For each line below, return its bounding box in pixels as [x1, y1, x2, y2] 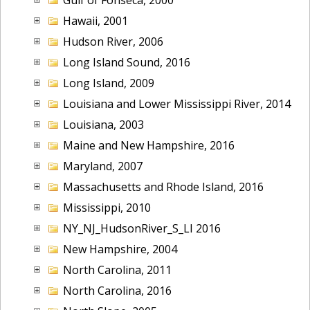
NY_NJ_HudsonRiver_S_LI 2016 [63, 220, 221, 236]
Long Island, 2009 [63, 75, 154, 91]
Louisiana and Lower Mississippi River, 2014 [63, 95, 291, 111]
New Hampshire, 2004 [63, 241, 177, 257]
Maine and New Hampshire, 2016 [63, 137, 235, 153]
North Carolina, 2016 [63, 282, 172, 298]
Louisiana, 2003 [63, 116, 144, 132]
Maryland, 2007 [63, 158, 143, 174]
